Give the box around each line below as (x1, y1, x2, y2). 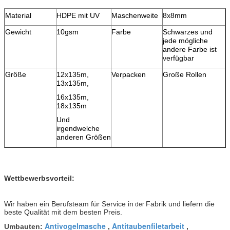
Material (5, 11, 31, 20)
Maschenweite (111, 11, 158, 20)
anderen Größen (56, 132, 111, 141)
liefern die (181, 199, 215, 208)
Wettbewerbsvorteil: (4, 174, 74, 182)
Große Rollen (163, 70, 206, 79)
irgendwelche (56, 124, 100, 132)
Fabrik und (146, 199, 181, 208)
